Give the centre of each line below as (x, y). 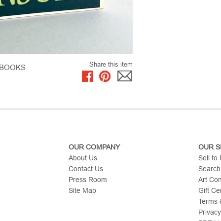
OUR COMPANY (94, 147)
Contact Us (86, 169)
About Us (83, 158)
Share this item (111, 64)
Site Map (82, 190)
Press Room (88, 180)
